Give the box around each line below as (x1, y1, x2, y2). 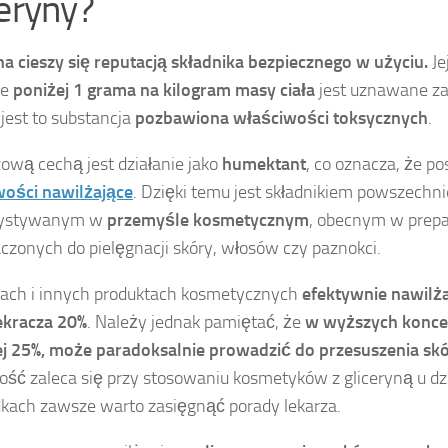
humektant (222, 153, 306, 176)
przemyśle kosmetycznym (107, 209, 309, 232)
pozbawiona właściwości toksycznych (135, 107, 428, 130)
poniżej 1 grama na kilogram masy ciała (13, 79, 315, 102)
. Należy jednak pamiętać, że (87, 311, 305, 334)
